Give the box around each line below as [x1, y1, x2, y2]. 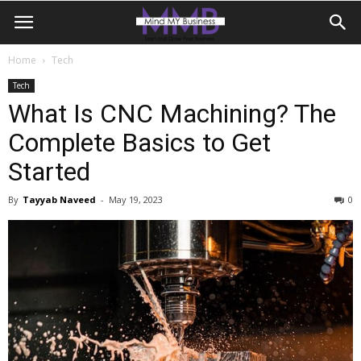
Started [8, 156, 90, 187]
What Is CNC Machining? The [8, 98, 336, 129]
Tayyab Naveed [23, 193, 96, 205]
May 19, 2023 [109, 193, 163, 205]
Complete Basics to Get [8, 127, 271, 158]
